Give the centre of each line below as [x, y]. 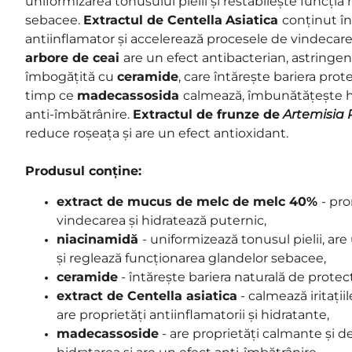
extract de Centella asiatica [147, 295]
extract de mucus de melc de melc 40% [189, 201]
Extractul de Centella [153, 20]
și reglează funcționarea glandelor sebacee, [191, 258]
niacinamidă [99, 239]
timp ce [51, 95]
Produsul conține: [83, 170]
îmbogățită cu [71, 76]
